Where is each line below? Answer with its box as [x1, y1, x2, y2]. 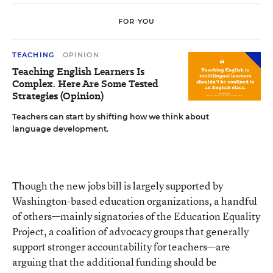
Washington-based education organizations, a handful [12, 194, 257, 208]
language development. [12, 124, 108, 133]
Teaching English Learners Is [12, 65, 144, 79]
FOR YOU [118, 16, 155, 26]
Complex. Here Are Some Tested [12, 77, 158, 91]
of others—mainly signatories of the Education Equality [12, 209, 260, 223]
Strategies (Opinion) [12, 89, 104, 103]
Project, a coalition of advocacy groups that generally [12, 224, 249, 238]
